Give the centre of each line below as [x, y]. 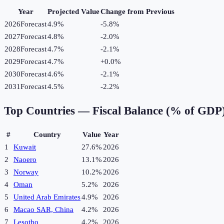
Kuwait [25, 147]
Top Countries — [48, 110]
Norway [26, 172]
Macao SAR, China [43, 210]
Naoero [25, 160]
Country [47, 135]
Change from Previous [137, 12]
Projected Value [73, 12]
